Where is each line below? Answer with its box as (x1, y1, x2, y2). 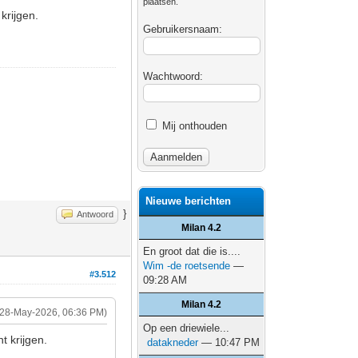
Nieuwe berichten (145, 195, 232, 207)
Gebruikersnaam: (143, 23, 223, 35)
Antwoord (77, 209, 114, 219)
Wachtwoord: (143, 70, 204, 82)
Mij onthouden (159, 120, 228, 132)
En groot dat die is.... (143, 245, 241, 257)
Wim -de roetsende (143, 260, 231, 272)
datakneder (147, 336, 199, 348)
